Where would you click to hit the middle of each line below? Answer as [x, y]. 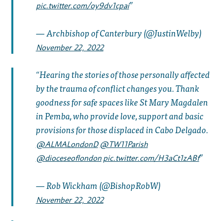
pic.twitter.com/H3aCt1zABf [151, 158]
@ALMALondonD [67, 145]
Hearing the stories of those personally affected [125, 74]
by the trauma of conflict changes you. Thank [117, 88]
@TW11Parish [124, 145]
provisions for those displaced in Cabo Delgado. [122, 130]
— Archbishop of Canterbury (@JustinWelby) [119, 33]
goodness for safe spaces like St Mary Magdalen [122, 102]
